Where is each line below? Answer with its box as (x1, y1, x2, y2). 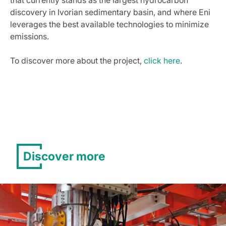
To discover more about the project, (10, 55, 144, 66)
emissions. (10, 31, 49, 41)
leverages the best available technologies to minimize (10, 19, 209, 29)
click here (144, 55, 180, 66)
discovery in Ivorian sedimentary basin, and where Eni (10, 7, 210, 17)
